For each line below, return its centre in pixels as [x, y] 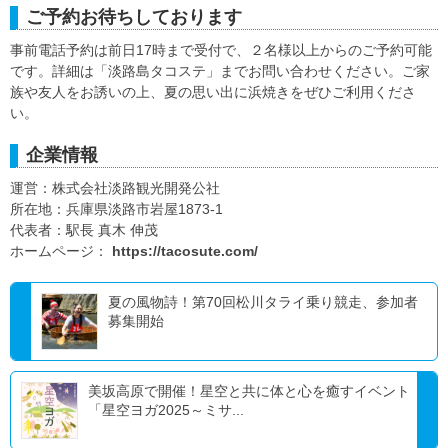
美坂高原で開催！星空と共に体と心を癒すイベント [249, 391]
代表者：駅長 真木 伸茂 [84, 230]
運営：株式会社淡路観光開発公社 [115, 188]
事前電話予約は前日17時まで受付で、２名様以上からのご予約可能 [221, 50]
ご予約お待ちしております [134, 17]
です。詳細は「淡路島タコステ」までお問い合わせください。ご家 [220, 71]
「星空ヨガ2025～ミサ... [166, 410]
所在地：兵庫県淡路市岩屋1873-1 [116, 209]
